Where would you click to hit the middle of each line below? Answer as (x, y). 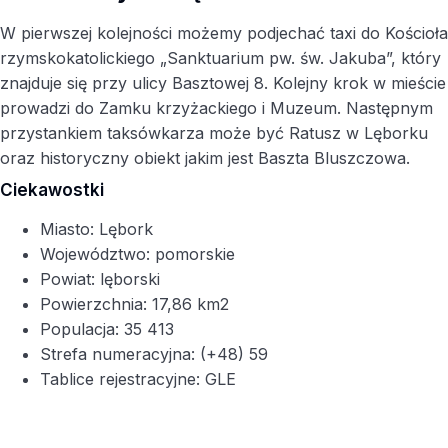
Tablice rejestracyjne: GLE (138, 379)
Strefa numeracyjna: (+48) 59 (154, 354)
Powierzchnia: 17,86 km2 (134, 304)
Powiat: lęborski (100, 279)
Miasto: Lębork (96, 229)
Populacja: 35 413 (107, 329)
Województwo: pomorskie (137, 254)
